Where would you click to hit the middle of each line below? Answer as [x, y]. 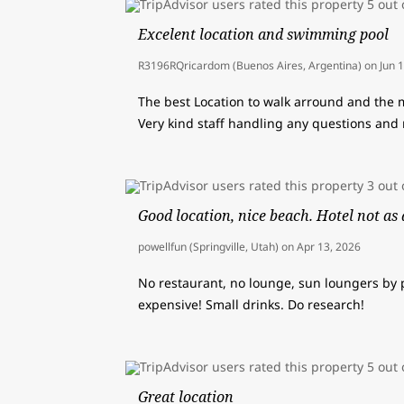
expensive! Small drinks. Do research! [251, 304]
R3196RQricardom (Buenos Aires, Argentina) [250, 65]
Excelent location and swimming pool [263, 34]
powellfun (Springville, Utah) [208, 247]
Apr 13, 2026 [329, 247]
